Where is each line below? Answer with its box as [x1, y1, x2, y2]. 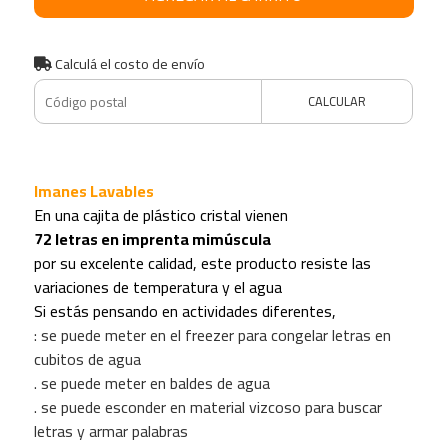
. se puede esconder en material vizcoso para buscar [33, 392, 382, 423]
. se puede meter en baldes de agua [33, 368, 270, 399]
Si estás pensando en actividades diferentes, [33, 296, 336, 327]
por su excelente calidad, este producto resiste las [33, 248, 371, 279]
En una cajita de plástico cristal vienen [33, 200, 288, 231]
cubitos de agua [33, 344, 141, 375]
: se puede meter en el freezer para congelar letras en [33, 320, 391, 351]
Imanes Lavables [33, 176, 154, 207]
